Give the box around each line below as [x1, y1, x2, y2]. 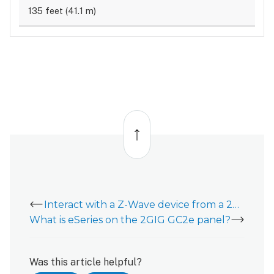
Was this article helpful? [29, 256, 142, 268]
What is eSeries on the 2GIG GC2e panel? [29, 213, 231, 226]
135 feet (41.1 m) [28, 6, 96, 17]
